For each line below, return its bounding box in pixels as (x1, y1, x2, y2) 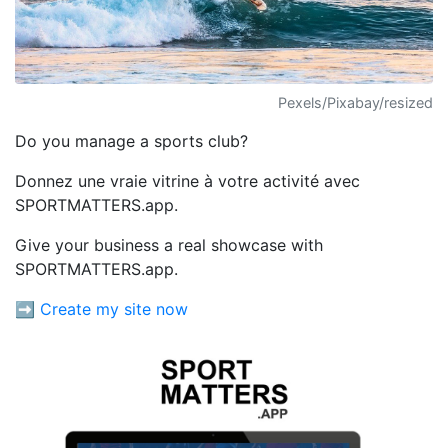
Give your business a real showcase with (15, 235, 323, 256)
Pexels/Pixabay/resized (278, 94, 433, 112)
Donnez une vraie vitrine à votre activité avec (15, 171, 360, 192)
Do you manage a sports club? (15, 131, 248, 152)
